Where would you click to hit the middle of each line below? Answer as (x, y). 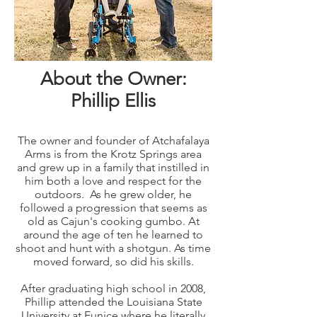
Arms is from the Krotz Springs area (113, 154)
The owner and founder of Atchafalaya (113, 140)
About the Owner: (113, 79)
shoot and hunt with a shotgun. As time (113, 248)
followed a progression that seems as (113, 208)
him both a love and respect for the (113, 181)
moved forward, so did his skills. (113, 261)
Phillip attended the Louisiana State (113, 302)
